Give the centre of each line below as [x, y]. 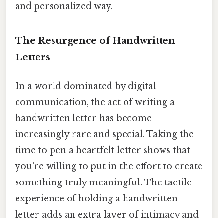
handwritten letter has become [83, 118]
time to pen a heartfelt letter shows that [103, 151]
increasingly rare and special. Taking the [104, 135]
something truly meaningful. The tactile [103, 183]
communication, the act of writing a [95, 102]
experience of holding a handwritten [96, 199]
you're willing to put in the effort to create [109, 167]
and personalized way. [64, 7]
